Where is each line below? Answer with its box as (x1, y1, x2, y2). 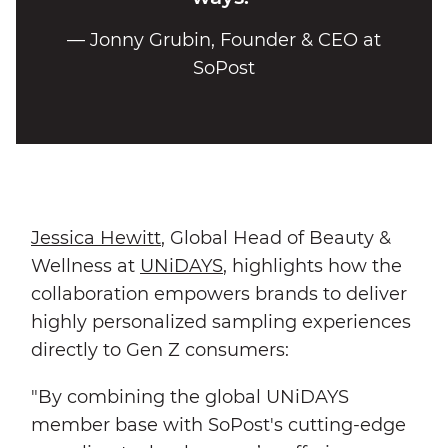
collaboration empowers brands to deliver (31, 282, 407, 305)
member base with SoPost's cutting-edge (31, 414, 406, 437)
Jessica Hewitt (31, 226, 161, 249)
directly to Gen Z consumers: (31, 338, 289, 361)
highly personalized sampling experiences (31, 310, 411, 333)
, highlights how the (223, 254, 402, 277)
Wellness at (31, 254, 140, 277)
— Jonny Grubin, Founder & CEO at (67, 29, 381, 52)
